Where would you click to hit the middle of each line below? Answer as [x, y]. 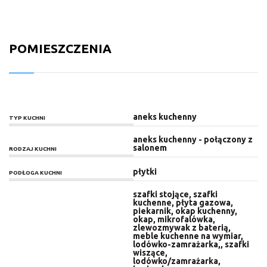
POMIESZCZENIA [60, 49]
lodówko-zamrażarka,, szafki [191, 245]
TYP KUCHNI [27, 118]
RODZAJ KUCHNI [33, 149]
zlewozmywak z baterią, [181, 228]
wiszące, [150, 253]
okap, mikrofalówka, [174, 220]
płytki [145, 172]
